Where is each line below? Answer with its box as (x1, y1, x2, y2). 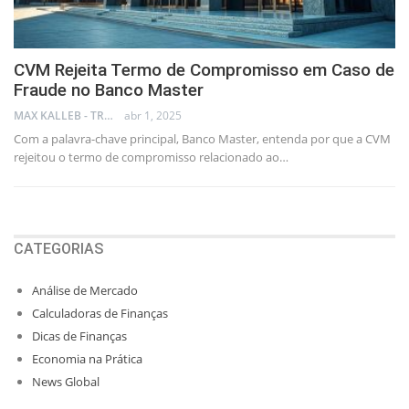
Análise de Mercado (32, 282, 138, 299)
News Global (32, 373, 100, 391)
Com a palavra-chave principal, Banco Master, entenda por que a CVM (14, 131, 391, 148)
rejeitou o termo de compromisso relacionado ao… (14, 149, 288, 166)
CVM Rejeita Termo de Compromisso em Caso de (14, 59, 394, 81)
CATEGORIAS (14, 240, 103, 258)
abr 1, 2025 (124, 108, 182, 124)
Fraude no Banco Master (14, 79, 204, 101)
